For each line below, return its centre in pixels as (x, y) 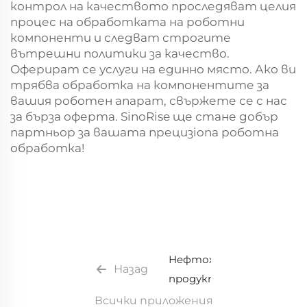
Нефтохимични (213, 259)
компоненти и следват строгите (121, 37)
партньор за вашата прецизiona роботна (145, 132)
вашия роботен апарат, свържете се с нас (149, 100)
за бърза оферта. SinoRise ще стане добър (144, 116)
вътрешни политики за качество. (120, 53)
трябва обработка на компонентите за (140, 85)
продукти (197, 278)
